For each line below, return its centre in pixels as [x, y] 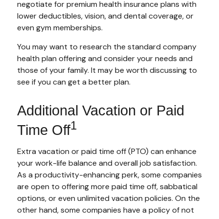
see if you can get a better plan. [74, 82]
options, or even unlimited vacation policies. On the [109, 198]
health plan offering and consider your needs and [105, 58]
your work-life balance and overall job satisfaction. [107, 163]
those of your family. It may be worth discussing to [107, 70]
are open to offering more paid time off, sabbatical [107, 186]
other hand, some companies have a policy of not [106, 210]
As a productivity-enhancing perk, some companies [109, 175]
